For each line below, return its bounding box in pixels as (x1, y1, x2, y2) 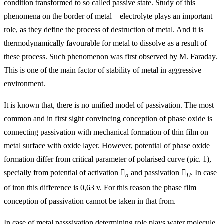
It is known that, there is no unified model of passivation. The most (4, 100, 214, 109)
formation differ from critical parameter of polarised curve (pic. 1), (4, 154, 211, 163)
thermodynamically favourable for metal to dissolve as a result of (4, 38, 207, 47)
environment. (4, 79, 45, 88)
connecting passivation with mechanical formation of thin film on (4, 127, 208, 136)
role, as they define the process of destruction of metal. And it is (4, 25, 203, 34)
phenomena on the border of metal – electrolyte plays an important (4, 11, 212, 20)
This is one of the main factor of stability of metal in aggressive (4, 65, 201, 74)
